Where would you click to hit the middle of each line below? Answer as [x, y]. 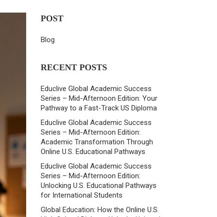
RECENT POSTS [74, 67]
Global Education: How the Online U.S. [100, 210]
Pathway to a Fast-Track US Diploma [99, 108]
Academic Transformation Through [97, 142]
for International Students [81, 195]
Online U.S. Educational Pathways [93, 152]
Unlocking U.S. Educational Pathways [98, 186]
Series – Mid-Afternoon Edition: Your [99, 98]
